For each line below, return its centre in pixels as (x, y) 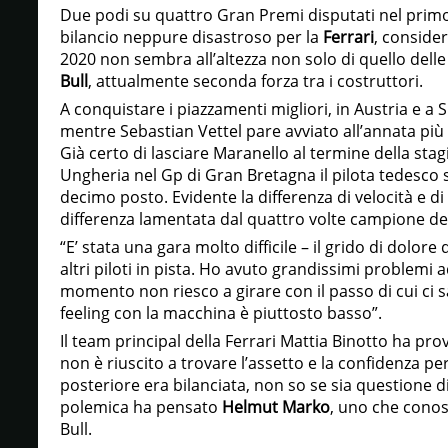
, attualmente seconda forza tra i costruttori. (255, 81)
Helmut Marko (275, 407)
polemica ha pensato (140, 407)
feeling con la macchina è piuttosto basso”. (220, 313)
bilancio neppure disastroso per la (191, 37)
